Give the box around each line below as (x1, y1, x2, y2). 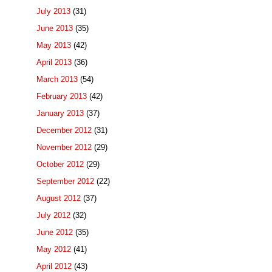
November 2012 (36, 143, 92, 152)
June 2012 (36, 228, 73, 237)
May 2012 (36, 245, 71, 254)
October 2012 (36, 160, 84, 169)
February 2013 (36, 92, 87, 101)
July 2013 (36, 7, 70, 16)
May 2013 (36, 41, 71, 50)
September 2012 (36, 177, 94, 186)
